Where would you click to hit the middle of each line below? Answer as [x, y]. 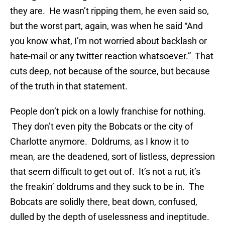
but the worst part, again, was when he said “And [106, 26]
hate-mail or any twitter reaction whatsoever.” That [112, 56]
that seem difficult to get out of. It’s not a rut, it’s [105, 172]
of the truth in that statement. [69, 86]
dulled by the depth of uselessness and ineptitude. [110, 217]
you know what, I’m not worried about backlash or [108, 41]
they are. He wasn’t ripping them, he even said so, [109, 11]
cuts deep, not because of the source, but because [110, 71]
